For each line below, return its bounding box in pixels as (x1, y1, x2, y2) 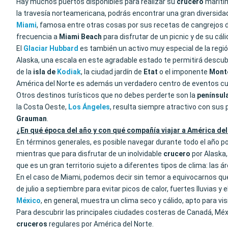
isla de (33, 68, 57, 76)
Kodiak (57, 68, 81, 76)
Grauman (16, 115, 47, 123)
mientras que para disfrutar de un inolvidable (16, 150, 163, 158)
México (16, 196, 41, 205)
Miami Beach (59, 33, 102, 41)
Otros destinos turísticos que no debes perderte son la (16, 91, 197, 99)
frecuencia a (16, 33, 59, 41)
